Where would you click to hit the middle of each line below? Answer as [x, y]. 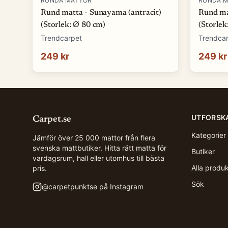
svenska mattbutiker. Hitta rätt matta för [99, 148]
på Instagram [120, 187]
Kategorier [209, 135]
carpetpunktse [73, 187]
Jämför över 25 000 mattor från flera [94, 138]
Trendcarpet [61, 38]
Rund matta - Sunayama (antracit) [101, 13]
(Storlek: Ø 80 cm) [73, 25]
